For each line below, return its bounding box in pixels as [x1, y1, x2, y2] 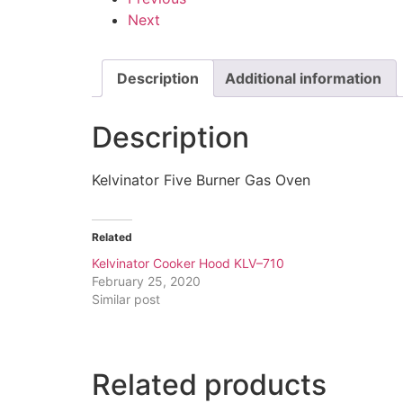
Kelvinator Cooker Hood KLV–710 [92, 255, 284, 271]
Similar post [92, 291, 160, 307]
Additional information [225, 68, 381, 87]
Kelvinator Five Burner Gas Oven [92, 170, 310, 189]
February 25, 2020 [92, 273, 201, 289]
